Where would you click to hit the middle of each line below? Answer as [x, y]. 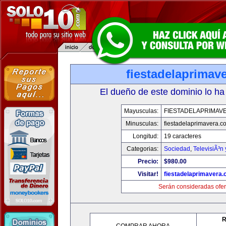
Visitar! [148, 174]
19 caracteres [182, 136]
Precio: [148, 161]
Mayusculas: [141, 111]
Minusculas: [142, 124]
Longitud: [145, 136]
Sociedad [177, 149]
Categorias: [142, 149]
